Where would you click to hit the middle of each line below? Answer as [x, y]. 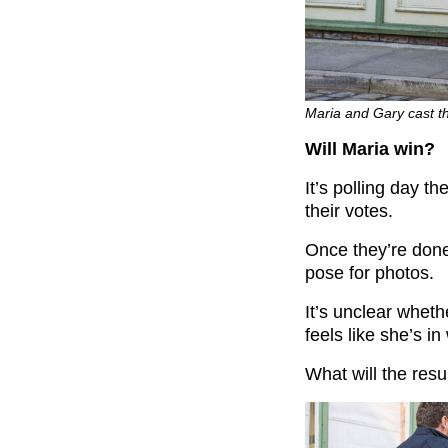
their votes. [349, 210]
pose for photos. [369, 272]
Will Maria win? [370, 148]
